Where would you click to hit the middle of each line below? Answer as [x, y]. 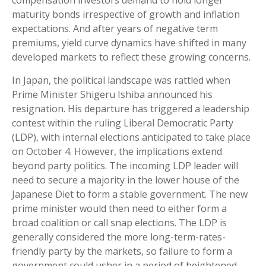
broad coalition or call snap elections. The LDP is [119, 223]
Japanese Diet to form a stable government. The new [130, 194]
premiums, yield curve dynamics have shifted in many [129, 43]
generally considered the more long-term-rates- [119, 237]
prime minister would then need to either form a [119, 209]
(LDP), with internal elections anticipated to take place [131, 137]
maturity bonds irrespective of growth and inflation [126, 15]
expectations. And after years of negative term [115, 29]
